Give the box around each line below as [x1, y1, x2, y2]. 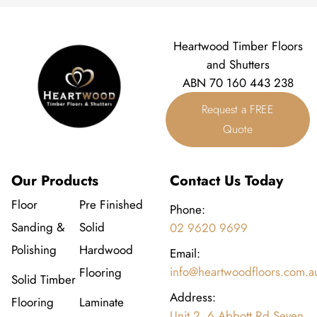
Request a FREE [202, 101, 274, 118]
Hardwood [79, 241, 133, 259]
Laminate [79, 294, 124, 311]
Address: [170, 289, 216, 306]
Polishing [11, 241, 57, 259]
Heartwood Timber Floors [173, 38, 303, 55]
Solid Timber [11, 271, 76, 289]
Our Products [11, 171, 98, 192]
